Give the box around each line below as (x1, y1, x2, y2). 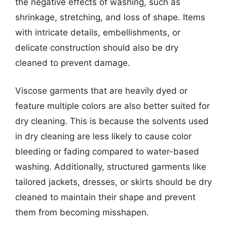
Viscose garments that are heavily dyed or (15, 86, 187, 96)
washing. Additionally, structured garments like (15, 162, 206, 172)
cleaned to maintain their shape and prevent (15, 192, 196, 202)
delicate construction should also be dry (15, 42, 178, 53)
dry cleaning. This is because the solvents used (15, 116, 209, 126)
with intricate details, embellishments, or (15, 27, 180, 37)
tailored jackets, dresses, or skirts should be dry (15, 177, 212, 187)
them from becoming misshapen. (15, 207, 149, 217)
